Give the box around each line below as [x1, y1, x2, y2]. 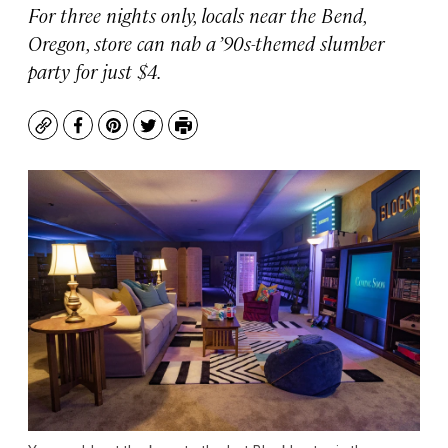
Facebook [76, 123, 153, 147]
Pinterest [111, 123, 186, 147]
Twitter [146, 123, 205, 147]
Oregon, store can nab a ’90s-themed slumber [28, 29, 384, 56]
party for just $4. [28, 57, 162, 84]
